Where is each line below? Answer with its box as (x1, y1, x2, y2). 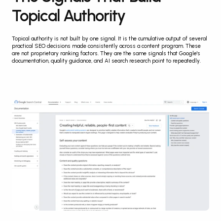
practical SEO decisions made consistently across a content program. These (12, 43, 201, 50)
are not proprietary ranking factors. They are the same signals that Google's (12, 50, 200, 57)
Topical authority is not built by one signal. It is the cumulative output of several (12, 36, 207, 42)
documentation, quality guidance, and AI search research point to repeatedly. (12, 58, 201, 65)
